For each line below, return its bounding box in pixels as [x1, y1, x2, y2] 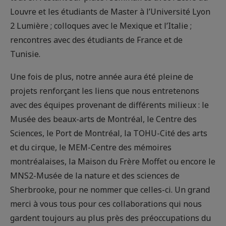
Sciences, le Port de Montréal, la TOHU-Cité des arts [10, 128, 207, 139]
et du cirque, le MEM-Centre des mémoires [10, 142, 172, 153]
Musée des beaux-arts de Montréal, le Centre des [10, 114, 197, 125]
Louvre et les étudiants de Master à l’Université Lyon [10, 6, 210, 18]
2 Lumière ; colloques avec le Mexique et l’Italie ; [10, 20, 192, 32]
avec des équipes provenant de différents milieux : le [10, 99, 209, 111]
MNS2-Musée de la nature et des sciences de [10, 170, 180, 182]
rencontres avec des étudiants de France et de [10, 34, 183, 46]
